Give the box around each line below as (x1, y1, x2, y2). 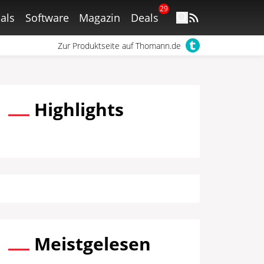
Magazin (79, 11, 121, 25)
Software (25, 11, 69, 25)
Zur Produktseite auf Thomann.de (57, 39, 181, 51)
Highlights (34, 97, 124, 121)
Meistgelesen (34, 232, 151, 256)
